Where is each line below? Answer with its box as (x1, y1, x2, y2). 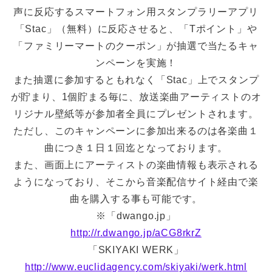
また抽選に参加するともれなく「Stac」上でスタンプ (13, 74, 259, 85)
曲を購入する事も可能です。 (69, 193, 203, 204)
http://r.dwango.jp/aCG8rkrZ (70, 227, 202, 238)
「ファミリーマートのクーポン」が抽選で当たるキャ (13, 40, 259, 51)
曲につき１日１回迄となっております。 (44, 142, 228, 153)
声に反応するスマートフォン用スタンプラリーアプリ (13, 6, 259, 17)
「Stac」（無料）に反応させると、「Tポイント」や (15, 23, 257, 34)
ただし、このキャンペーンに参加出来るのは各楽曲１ (13, 125, 259, 136)
